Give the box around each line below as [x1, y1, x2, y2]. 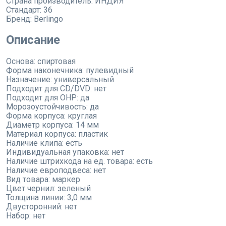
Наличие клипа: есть [6, 138, 82, 148]
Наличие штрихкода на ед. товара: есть [6, 156, 153, 166]
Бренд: [6, 14, 34, 24]
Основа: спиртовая [6, 56, 76, 67]
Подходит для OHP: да [6, 93, 89, 103]
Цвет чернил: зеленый [6, 184, 91, 194]
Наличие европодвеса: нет [6, 165, 106, 176]
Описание [6, 33, 60, 47]
